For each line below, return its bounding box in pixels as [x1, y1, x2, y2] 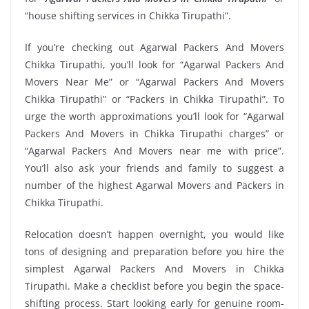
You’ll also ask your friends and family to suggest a [25, 161, 284, 175]
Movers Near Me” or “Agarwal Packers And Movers [25, 74, 284, 88]
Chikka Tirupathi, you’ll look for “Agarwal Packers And [25, 57, 284, 71]
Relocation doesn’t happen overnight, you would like [25, 227, 284, 241]
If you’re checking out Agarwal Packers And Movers [25, 40, 284, 54]
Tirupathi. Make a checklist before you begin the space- [25, 279, 284, 292]
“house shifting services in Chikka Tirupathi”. [25, 8, 231, 22]
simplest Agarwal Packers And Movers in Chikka [25, 261, 284, 275]
